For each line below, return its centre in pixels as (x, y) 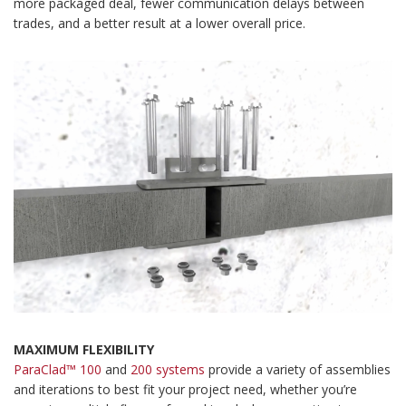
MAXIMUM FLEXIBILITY (84, 350)
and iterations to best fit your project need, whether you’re (185, 390)
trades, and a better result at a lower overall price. (159, 24)
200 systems (168, 370)
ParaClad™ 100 (58, 370)
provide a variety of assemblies (298, 370)
